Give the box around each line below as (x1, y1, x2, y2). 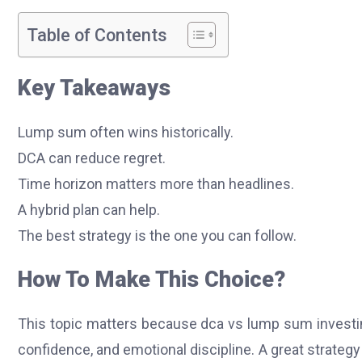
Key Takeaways (18, 75, 170, 102)
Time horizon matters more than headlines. (18, 175, 297, 192)
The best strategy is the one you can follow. (18, 226, 297, 244)
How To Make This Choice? (18, 267, 285, 293)
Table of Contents (27, 24, 167, 45)
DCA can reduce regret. (18, 149, 169, 166)
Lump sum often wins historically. (18, 123, 237, 141)
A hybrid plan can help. (18, 200, 163, 218)
